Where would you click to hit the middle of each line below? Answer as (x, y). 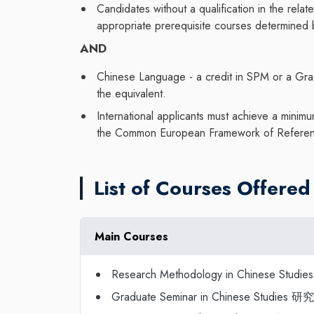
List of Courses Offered (202, 188)
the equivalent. (131, 94)
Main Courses (131, 236)
